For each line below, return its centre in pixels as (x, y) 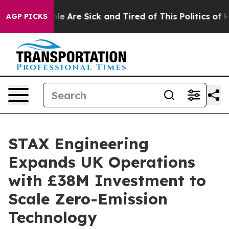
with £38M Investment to (107, 180)
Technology (53, 217)
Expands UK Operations (102, 162)
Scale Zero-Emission (88, 199)
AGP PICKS (27, 16)
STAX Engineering (78, 144)
